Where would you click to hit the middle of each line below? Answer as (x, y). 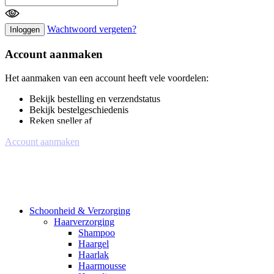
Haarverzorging (84, 221)
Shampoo (97, 232)
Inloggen (25, 30)
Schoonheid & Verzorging (80, 210)
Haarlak (94, 254)
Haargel (94, 243)
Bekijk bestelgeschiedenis (79, 109)
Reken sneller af (61, 120)
